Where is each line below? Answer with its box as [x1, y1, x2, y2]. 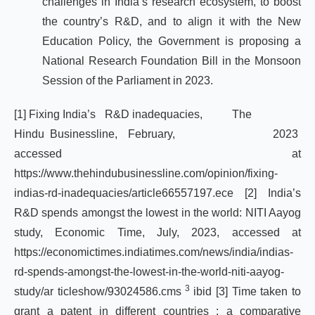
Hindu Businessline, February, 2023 [14, 128, 301, 140]
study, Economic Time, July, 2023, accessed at [14, 226, 301, 238]
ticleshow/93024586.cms [57, 285, 186, 297]
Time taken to [227, 285, 302, 297]
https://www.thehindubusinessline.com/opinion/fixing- [14, 167, 278, 179]
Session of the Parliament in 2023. [42, 75, 213, 86]
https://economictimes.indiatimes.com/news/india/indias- [14, 246, 293, 258]
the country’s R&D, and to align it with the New [42, 15, 301, 27]
